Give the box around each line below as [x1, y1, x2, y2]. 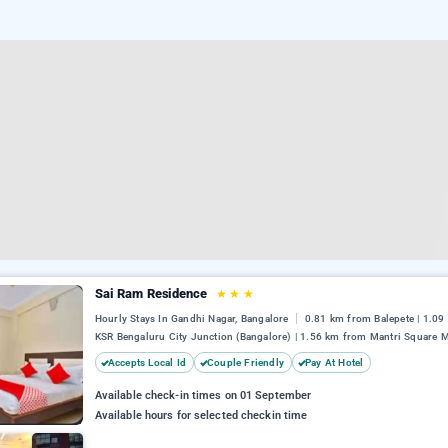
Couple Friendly [207, 357, 285, 369]
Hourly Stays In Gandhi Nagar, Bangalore [94, 313, 292, 325]
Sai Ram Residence [94, 286, 211, 301]
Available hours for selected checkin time [94, 409, 308, 423]
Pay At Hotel [305, 357, 364, 369]
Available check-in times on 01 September [94, 389, 312, 403]
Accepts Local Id [107, 357, 187, 369]
